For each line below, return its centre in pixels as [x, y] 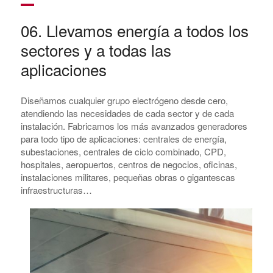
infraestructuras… [56, 190]
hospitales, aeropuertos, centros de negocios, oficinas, [129, 164]
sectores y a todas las [96, 49]
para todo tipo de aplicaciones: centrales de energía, [123, 138]
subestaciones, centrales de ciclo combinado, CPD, [123, 151]
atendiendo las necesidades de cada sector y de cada [127, 113]
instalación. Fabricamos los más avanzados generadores [134, 126]
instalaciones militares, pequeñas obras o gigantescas [128, 177]
